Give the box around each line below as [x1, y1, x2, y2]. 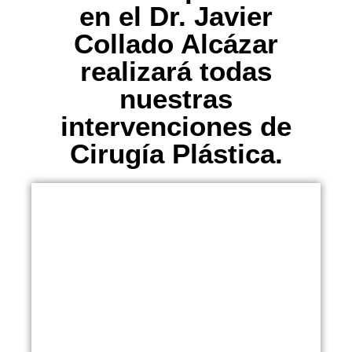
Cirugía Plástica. [69, 138, 283, 169]
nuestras [119, 83, 233, 114]
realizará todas [80, 56, 272, 86]
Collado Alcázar [74, 28, 278, 59]
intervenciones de [60, 111, 291, 141]
